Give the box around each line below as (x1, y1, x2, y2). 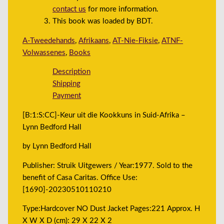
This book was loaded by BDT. (52, 17, 153, 25)
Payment (52, 92, 81, 100)
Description (52, 68, 91, 76)
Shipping (52, 80, 81, 88)
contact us (52, 5, 86, 13)
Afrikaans (78, 36, 109, 44)
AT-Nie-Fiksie (112, 36, 158, 44)
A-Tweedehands (22, 36, 75, 44)
